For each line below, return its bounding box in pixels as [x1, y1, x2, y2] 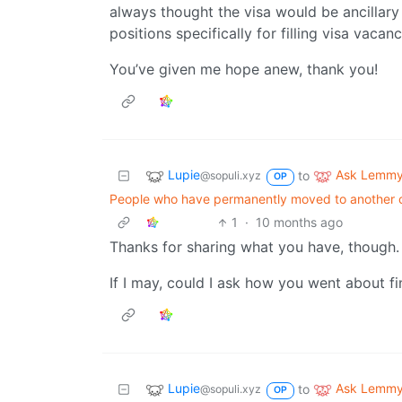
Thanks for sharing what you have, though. [109, 238, 399, 257]
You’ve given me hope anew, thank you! [109, 60, 378, 79]
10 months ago [256, 214, 344, 231]
